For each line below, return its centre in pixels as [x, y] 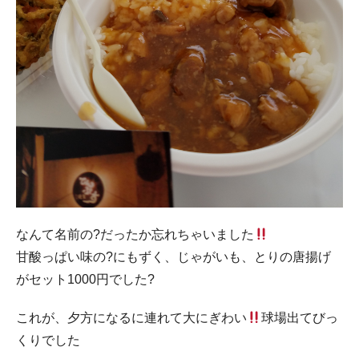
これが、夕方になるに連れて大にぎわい [131, 318]
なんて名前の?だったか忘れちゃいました [135, 234]
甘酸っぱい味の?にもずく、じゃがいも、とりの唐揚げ [173, 257]
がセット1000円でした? [85, 279]
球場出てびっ [300, 318]
